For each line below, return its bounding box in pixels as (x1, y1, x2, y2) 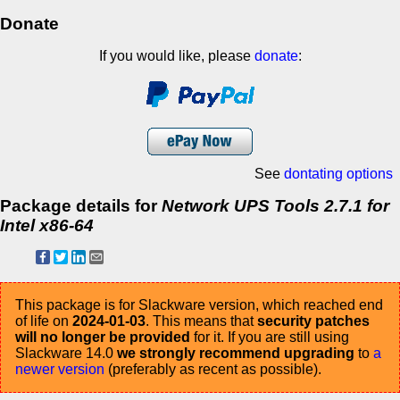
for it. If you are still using (190, 329, 349, 345)
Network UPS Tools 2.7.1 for (162, 196, 389, 215)
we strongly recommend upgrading (117, 345, 354, 361)
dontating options (284, 165, 393, 181)
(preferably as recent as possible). (104, 361, 321, 377)
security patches (257, 312, 370, 329)
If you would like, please (98, 47, 254, 63)
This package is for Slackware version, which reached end (15, 296, 383, 312)
